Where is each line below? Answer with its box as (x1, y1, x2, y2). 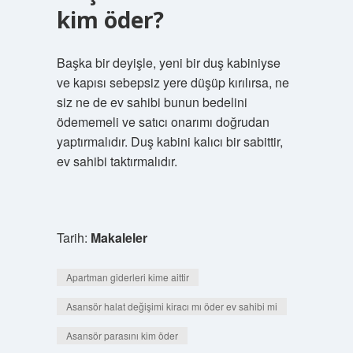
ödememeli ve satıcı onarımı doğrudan (56, 113, 269, 131)
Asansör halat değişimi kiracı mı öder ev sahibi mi (65, 299, 277, 313)
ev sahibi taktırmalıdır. (56, 152, 177, 170)
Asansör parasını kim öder (65, 329, 178, 342)
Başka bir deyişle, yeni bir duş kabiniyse (56, 54, 281, 72)
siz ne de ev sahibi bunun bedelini (56, 93, 247, 111)
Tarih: (56, 229, 91, 247)
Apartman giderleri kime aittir (65, 270, 189, 284)
